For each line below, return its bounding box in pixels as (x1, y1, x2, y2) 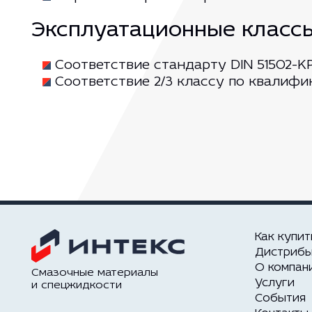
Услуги (254, 277, 295, 290)
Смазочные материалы (31, 267, 158, 279)
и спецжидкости (31, 280, 122, 292)
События (254, 292, 306, 305)
